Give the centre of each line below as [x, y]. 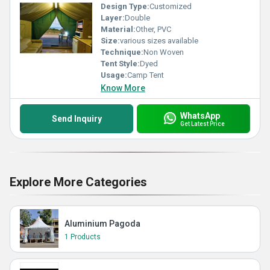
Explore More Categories [78, 182]
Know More [123, 88]
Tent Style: [120, 64]
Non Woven [164, 52]
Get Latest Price [202, 124]
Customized [171, 6]
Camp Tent [146, 75]
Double [137, 18]
